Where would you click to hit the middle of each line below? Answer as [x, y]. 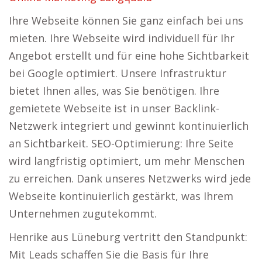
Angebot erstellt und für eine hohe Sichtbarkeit [129, 56]
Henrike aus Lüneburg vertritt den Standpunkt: [128, 237]
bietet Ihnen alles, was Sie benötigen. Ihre [114, 91]
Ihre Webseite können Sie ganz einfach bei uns [126, 20]
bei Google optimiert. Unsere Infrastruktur [118, 73]
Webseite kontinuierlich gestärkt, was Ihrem [121, 196]
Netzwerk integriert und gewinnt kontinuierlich [129, 126]
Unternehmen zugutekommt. [83, 213]
